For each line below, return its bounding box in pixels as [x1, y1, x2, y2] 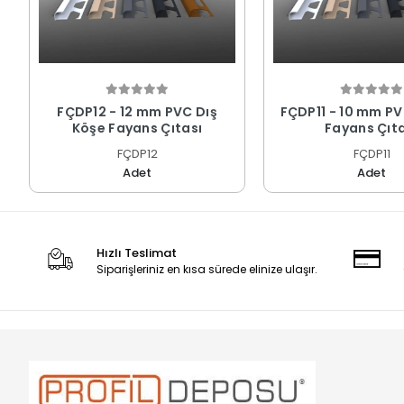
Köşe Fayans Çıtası [71, 119, 203, 138]
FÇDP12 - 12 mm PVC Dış [57, 103, 217, 122]
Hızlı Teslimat [96, 244, 178, 262]
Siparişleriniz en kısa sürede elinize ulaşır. [96, 262, 318, 278]
